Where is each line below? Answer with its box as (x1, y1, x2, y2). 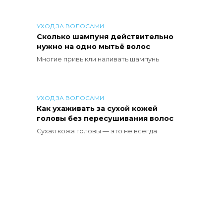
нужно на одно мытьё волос (37, 42, 150, 52)
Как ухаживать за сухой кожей (37, 104, 158, 113)
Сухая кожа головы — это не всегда (37, 127, 157, 135)
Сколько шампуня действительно (37, 32, 173, 42)
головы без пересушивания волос (37, 114, 173, 123)
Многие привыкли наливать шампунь (37, 55, 159, 63)
